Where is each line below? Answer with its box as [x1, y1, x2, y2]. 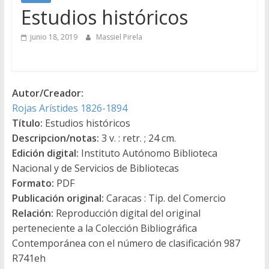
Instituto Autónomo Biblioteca [78, 146, 217, 160]
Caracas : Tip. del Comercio [103, 191, 226, 205]
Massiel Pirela [95, 31, 142, 42]
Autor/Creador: [11, 86, 83, 100]
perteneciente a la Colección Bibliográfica [11, 221, 197, 235]
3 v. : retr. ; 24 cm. [98, 131, 176, 145]
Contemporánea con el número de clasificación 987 [11, 236, 240, 250]
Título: [11, 116, 43, 130]
